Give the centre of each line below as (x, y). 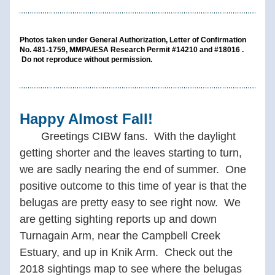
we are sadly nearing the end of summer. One (133, 169)
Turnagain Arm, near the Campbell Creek (120, 236)
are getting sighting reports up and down (118, 219)
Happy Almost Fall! (86, 119)
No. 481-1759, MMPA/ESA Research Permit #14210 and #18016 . (132, 50)
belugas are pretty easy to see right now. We (130, 203)
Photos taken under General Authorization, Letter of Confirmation (133, 40)
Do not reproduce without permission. (86, 60)
